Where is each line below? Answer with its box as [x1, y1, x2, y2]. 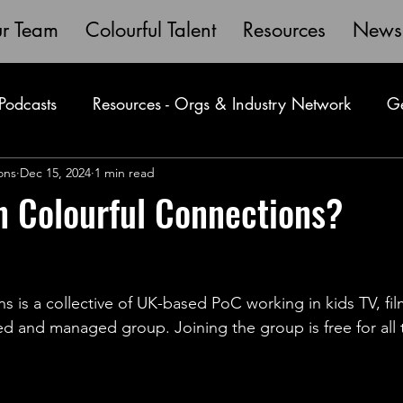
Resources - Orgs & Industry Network [93, 92, 351, 114]
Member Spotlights [157, 164, 286, 186]
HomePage [322, 164, 397, 186]
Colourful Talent [85, 17, 216, 42]
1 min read [94, 164, 155, 181]
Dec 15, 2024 [20, 164, 91, 181]
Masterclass [40, 164, 121, 186]
